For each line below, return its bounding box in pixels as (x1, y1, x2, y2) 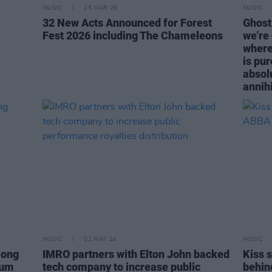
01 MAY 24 (84, 236, 117, 242)
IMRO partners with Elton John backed (42, 247, 229, 260)
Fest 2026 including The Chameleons (42, 29, 223, 42)
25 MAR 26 (84, 4, 118, 11)
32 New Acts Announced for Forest (42, 16, 212, 29)
